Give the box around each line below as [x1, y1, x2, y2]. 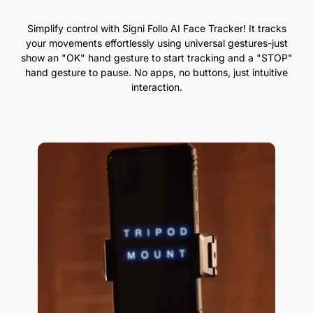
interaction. [131, 80, 182, 93]
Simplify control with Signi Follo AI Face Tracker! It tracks [27, 22, 286, 34]
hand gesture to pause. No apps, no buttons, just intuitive [25, 66, 288, 78]
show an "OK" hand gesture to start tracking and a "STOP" [20, 51, 293, 64]
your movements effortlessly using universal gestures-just [25, 36, 288, 49]
